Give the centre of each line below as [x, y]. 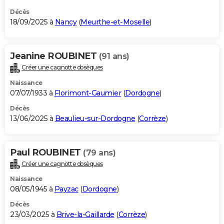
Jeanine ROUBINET [54, 56]
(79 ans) [99, 152]
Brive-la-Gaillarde [85, 215]
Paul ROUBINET [46, 152]
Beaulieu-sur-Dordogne [95, 118]
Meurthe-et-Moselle [115, 22]
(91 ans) [114, 56]
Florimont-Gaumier [87, 93]
